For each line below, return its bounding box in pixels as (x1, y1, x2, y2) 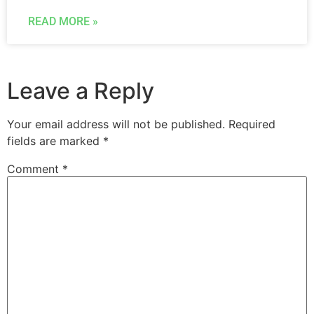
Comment (7, 162, 62, 177)
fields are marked (7, 134, 103, 149)
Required (228, 117, 275, 132)
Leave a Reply (7, 77, 154, 105)
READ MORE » (28, 15, 98, 29)
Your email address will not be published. (7, 117, 225, 132)
